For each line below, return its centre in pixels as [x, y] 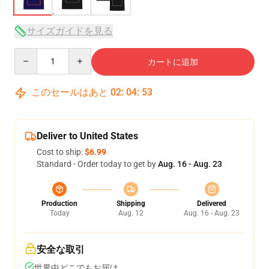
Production [59, 204]
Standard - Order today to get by [97, 164]
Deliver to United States [87, 136]
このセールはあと [70, 92]
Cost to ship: [61, 152]
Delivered [212, 204]
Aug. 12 [131, 213]
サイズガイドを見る [70, 31]
